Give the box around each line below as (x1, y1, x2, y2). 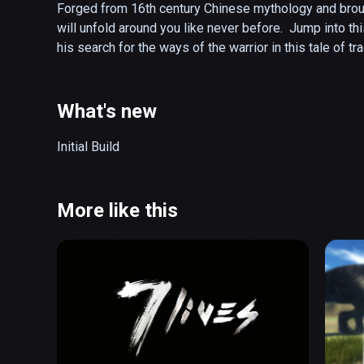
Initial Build (57, 139, 119, 155)
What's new (57, 100, 157, 123)
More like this (57, 199, 178, 223)
